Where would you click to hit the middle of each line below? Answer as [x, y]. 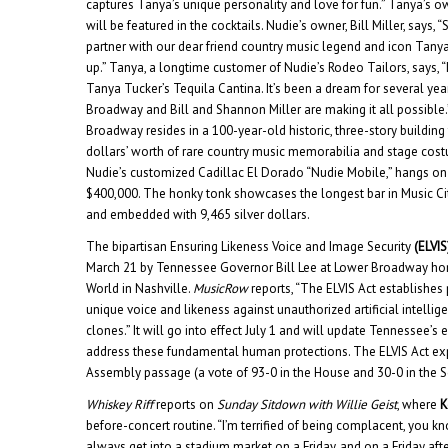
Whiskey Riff [120, 404]
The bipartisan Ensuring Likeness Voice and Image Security [250, 246]
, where [419, 404]
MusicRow [221, 288]
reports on [185, 404]
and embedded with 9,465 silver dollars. [198, 214]
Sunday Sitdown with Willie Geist [307, 404]
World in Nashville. [140, 288]
